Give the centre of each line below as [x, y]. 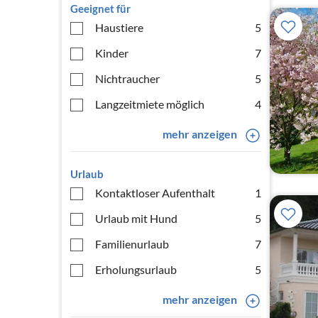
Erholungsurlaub [136, 269]
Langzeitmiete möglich [150, 104]
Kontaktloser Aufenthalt [155, 193]
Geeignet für [100, 9]
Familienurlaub [132, 244]
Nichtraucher [127, 78]
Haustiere [119, 27]
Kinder [112, 53]
